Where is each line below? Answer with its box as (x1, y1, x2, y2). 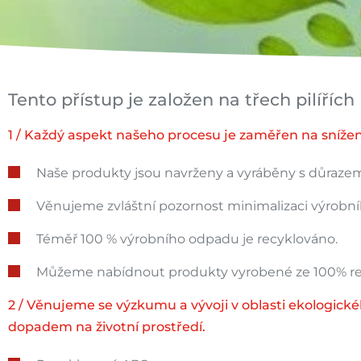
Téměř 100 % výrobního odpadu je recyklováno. (36, 230, 338, 247)
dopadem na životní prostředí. (8, 318, 205, 334)
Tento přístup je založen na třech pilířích (8, 89, 355, 110)
